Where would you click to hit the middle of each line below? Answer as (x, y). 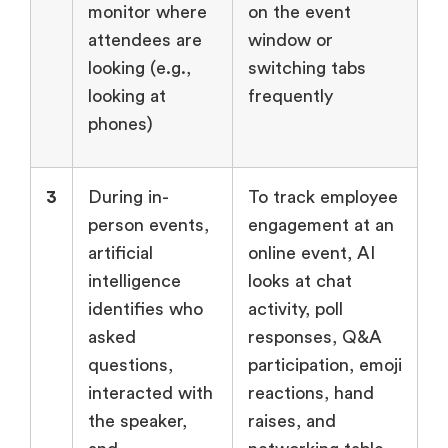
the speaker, (137, 420)
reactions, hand (311, 392)
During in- (128, 196)
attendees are (145, 39)
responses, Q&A (315, 336)
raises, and (292, 420)
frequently (290, 95)
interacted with (150, 392)
